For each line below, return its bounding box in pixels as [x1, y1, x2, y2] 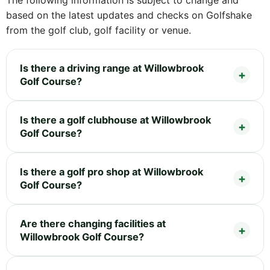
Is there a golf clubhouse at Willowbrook [20, 114, 211, 127]
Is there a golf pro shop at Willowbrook [20, 166, 203, 178]
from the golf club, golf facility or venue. [6, 24, 191, 37]
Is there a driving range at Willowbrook [20, 62, 204, 75]
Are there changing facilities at [20, 218, 166, 230]
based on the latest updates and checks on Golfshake [6, 9, 252, 22]
